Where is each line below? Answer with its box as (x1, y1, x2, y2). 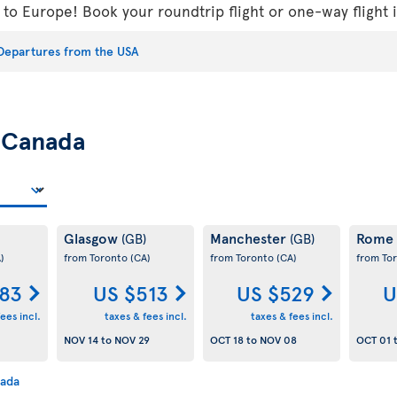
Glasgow (63, 228, 121, 248)
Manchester (209, 228, 290, 248)
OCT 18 (209, 331, 244, 346)
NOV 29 (113, 331, 150, 346)
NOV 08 (259, 331, 297, 346)
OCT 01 (355, 331, 391, 346)
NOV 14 (63, 331, 98, 346)
